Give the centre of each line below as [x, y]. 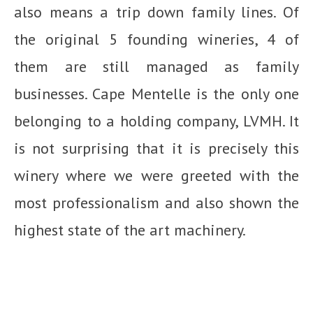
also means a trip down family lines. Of [156, 12]
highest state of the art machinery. [130, 230]
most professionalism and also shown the [156, 203]
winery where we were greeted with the [156, 176]
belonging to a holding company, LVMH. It [156, 121]
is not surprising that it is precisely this [156, 148]
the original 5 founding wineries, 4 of [156, 39]
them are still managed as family [156, 67]
